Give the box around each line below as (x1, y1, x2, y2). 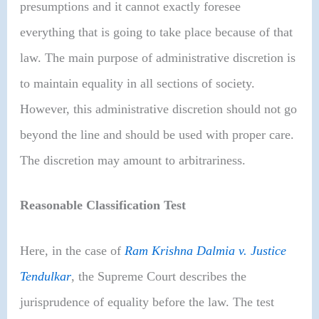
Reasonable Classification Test (20, 198, 187, 213)
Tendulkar (20, 268, 72, 283)
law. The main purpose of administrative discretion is (20, 50, 296, 65)
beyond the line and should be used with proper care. (20, 127, 295, 142)
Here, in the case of (20, 243, 125, 258)
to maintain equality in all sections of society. (20, 75, 256, 90)
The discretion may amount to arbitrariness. (20, 152, 246, 167)
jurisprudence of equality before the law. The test (20, 294, 275, 309)
